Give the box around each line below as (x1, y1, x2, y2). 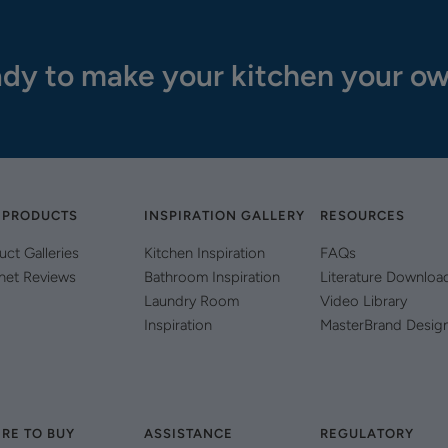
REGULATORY (320, 426, 415, 442)
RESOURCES (320, 208, 406, 224)
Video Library (320, 292, 408, 311)
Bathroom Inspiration (144, 268, 281, 287)
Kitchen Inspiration (144, 244, 266, 263)
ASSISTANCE (144, 426, 234, 442)
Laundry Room (144, 292, 240, 311)
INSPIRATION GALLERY (144, 208, 306, 224)
